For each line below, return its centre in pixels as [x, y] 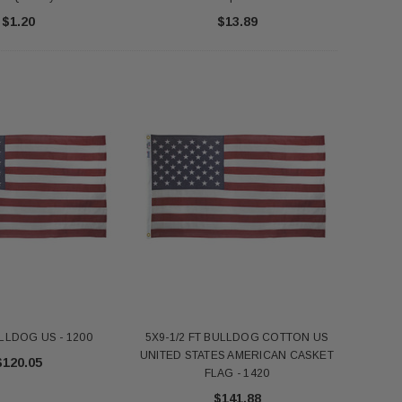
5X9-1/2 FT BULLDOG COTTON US [237, 337]
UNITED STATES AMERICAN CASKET [237, 355]
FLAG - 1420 [237, 373]
